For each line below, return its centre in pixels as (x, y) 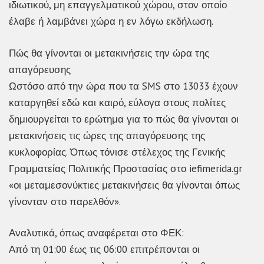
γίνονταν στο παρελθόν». (65, 201)
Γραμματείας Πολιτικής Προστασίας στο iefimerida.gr (126, 168)
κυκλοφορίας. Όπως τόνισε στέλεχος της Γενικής (117, 152)
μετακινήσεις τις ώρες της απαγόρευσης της (107, 135)
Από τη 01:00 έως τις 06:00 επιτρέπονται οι (104, 250)
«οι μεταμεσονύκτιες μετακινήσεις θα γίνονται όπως (124, 185)
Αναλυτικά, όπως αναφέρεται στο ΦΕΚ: (96, 233)
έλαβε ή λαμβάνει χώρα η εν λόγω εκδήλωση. (111, 22)
